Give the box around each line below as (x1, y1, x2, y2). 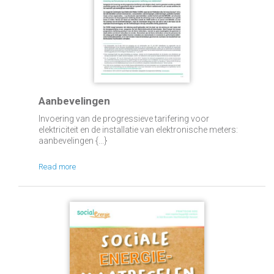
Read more (38, 162, 76, 171)
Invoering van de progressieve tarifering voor (38, 114, 209, 124)
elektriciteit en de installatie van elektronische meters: (38, 125, 238, 135)
